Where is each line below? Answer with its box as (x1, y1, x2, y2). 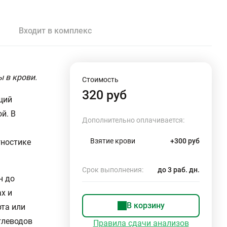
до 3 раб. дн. (158, 166, 200, 174)
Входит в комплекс (19, 26, 92, 35)
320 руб (82, 88, 127, 102)
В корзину (126, 201, 165, 210)
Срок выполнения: (82, 166, 143, 174)
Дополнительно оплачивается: (82, 116, 184, 124)
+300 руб (170, 137, 200, 145)
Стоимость (82, 75, 119, 84)
